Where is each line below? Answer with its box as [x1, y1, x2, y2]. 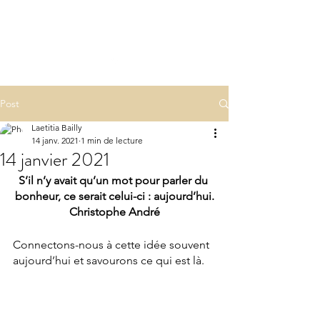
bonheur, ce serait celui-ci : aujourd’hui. [14, 189, 214, 203]
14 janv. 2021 [31, 135, 79, 146]
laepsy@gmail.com [18, 56, 89, 67]
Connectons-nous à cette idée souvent [13, 238, 212, 251]
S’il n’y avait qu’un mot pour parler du [18, 174, 211, 187]
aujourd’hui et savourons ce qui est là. [13, 254, 204, 267]
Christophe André [69, 205, 160, 219]
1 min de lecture [81, 135, 143, 146]
